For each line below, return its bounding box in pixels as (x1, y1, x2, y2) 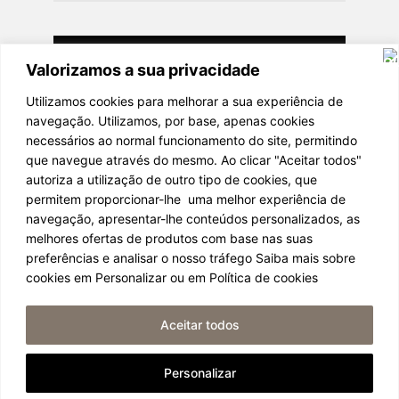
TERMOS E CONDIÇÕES (139, 320, 260, 334)
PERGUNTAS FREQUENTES (130, 373, 269, 387)
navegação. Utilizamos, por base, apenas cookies (26, 112, 314, 128)
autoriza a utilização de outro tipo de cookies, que (26, 171, 317, 187)
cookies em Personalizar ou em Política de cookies (26, 269, 318, 285)
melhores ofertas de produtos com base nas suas (26, 230, 313, 246)
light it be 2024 (155, 240, 244, 256)
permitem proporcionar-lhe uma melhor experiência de (26, 191, 346, 207)
